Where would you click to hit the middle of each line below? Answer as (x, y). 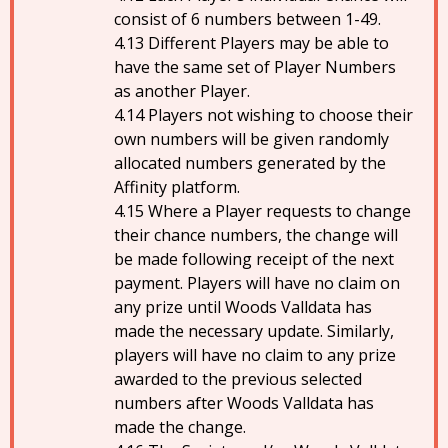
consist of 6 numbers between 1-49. (247, 19)
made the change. (180, 427)
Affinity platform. (177, 187)
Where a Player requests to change (279, 211)
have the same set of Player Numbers (255, 67)
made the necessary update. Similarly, (254, 331)
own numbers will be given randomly (251, 139)
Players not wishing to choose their (280, 115)
